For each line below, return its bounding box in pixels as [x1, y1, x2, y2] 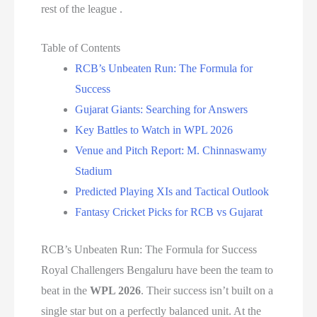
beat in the [41, 284, 91, 296]
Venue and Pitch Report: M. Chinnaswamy [75, 144, 267, 156]
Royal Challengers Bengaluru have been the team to [41, 263, 274, 276]
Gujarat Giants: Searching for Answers [75, 103, 248, 115]
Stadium [75, 164, 113, 177]
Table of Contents [41, 41, 121, 54]
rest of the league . [41, 3, 123, 16]
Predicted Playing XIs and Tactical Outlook [75, 185, 270, 197]
